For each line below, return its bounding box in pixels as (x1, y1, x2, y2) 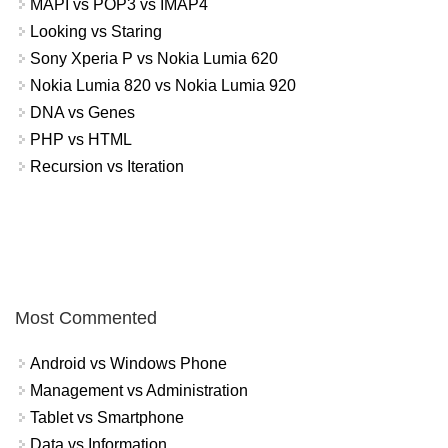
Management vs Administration (30, 382, 248, 400)
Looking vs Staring (30, 22, 162, 40)
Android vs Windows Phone (30, 355, 227, 373)
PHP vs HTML (30, 130, 132, 148)
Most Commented (15, 308, 157, 329)
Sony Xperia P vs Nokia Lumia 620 (30, 49, 278, 67)
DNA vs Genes (30, 103, 135, 121)
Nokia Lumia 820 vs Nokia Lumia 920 (30, 76, 296, 94)
